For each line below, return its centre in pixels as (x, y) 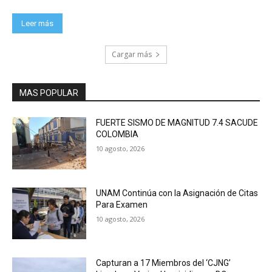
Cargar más (132, 54)
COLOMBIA (117, 134)
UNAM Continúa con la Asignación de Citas (177, 193)
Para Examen (122, 204)
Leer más (37, 23)
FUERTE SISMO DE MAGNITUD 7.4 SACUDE (177, 122)
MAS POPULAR (49, 93)
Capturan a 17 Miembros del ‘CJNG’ (164, 263)
